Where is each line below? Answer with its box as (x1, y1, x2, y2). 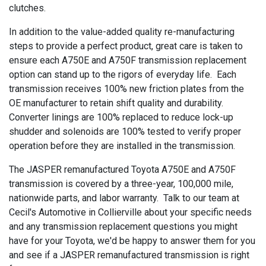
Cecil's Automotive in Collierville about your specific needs (9, 207, 252, 218)
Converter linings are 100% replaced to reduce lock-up (9, 112, 233, 123)
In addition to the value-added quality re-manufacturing (9, 26, 235, 37)
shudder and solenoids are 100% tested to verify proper (9, 126, 241, 137)
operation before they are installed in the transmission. (9, 140, 235, 151)
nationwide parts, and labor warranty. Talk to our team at (9, 192, 239, 204)
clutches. (9, 2, 46, 14)
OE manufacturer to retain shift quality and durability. (9, 97, 223, 109)
